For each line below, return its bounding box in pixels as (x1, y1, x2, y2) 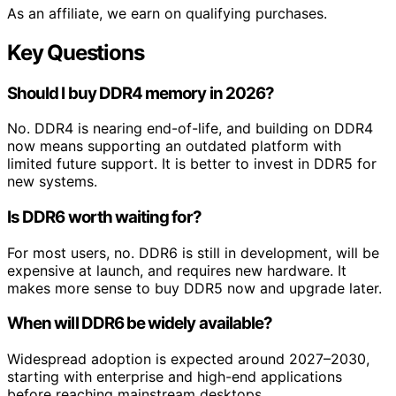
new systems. (7, 172, 97, 191)
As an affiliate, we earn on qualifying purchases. (7, 4, 327, 22)
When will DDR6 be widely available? (7, 313, 273, 334)
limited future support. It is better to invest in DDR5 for (7, 155, 377, 173)
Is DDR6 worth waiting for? (7, 207, 202, 227)
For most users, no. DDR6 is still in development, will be (7, 243, 379, 262)
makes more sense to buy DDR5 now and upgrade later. (7, 278, 382, 297)
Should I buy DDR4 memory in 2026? (7, 82, 275, 103)
